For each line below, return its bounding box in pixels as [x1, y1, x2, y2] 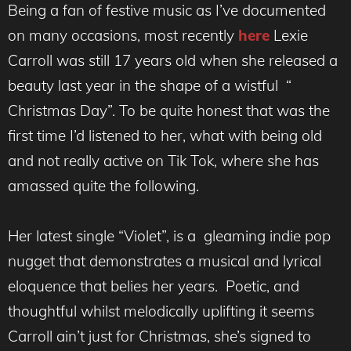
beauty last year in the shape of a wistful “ [8, 75, 291, 95]
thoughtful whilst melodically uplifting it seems [8, 301, 314, 320]
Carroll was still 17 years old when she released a [8, 50, 338, 70]
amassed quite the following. [8, 175, 203, 195]
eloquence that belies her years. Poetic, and [8, 276, 299, 295]
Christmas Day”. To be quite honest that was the [8, 100, 330, 120]
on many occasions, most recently [8, 25, 238, 45]
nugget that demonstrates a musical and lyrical [8, 251, 321, 270]
